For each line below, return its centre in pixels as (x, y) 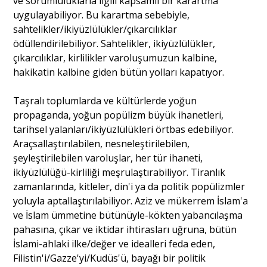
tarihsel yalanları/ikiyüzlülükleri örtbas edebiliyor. (124, 130)
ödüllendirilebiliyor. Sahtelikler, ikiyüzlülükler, (114, 44)
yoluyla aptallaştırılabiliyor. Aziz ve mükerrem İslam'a (131, 201)
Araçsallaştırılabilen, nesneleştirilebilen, (102, 144)
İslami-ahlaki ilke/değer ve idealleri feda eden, (114, 244)
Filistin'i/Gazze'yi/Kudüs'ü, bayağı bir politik (110, 258)
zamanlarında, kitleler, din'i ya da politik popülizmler (129, 187)
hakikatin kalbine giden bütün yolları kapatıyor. (119, 72)
